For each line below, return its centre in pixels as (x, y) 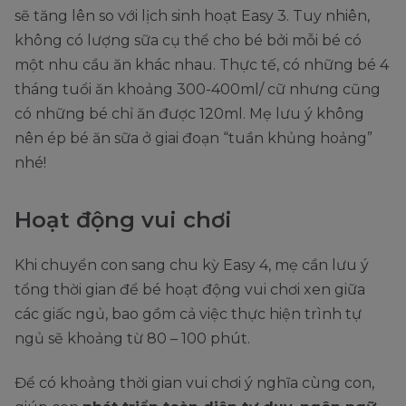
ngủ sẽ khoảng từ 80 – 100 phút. (132, 339)
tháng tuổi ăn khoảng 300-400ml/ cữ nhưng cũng (198, 90)
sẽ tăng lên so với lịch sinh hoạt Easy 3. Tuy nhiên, (192, 16)
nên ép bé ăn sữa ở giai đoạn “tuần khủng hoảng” (193, 139)
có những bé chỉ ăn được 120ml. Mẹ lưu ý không (189, 114)
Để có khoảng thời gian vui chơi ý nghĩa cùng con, (194, 383)
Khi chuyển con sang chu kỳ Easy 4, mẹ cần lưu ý (192, 266)
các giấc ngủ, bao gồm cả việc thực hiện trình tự (188, 314)
